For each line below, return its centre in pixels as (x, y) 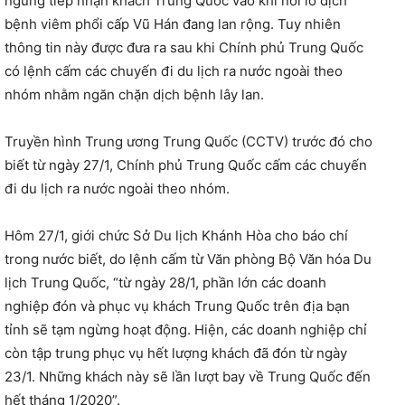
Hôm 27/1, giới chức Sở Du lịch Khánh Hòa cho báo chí (176, 235)
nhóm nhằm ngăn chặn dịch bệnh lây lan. (134, 94)
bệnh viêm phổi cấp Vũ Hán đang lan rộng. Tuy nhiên (173, 24)
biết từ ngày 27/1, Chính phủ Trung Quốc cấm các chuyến (186, 165)
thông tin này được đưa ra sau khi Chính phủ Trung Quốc (184, 47)
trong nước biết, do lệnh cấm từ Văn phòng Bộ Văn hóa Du (188, 259)
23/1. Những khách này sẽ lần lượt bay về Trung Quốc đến (188, 376)
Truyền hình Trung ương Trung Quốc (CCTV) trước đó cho (188, 141)
